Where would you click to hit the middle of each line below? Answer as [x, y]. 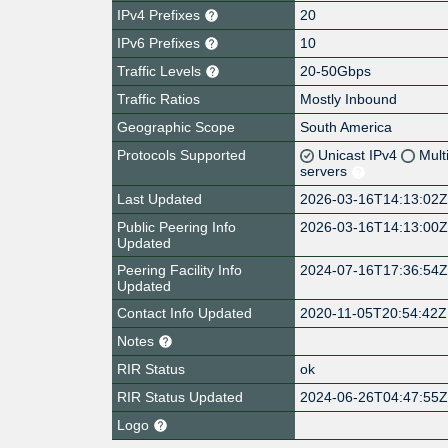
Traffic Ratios [158, 98]
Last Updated [159, 198]
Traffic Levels [161, 70]
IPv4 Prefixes [160, 14]
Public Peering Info [176, 226]
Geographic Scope [176, 126]
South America [346, 126]
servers [326, 170]
